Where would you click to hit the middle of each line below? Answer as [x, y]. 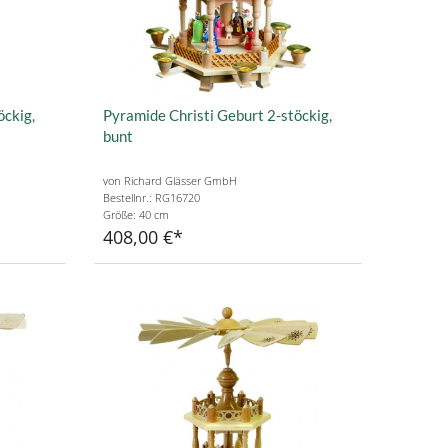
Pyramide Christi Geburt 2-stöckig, [217, 114]
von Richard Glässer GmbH [169, 181]
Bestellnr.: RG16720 [151, 198]
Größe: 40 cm [135, 215]
